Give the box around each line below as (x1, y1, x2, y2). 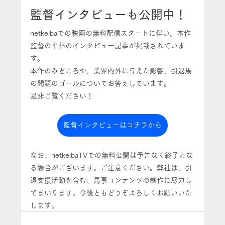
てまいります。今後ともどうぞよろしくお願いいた (30, 189, 192, 197)
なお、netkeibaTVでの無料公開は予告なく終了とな (30, 152, 193, 159)
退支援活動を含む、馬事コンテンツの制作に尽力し (30, 177, 192, 184)
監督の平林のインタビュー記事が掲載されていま (30, 42, 185, 50)
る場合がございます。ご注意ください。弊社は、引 (30, 164, 192, 172)
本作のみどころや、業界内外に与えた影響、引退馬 (30, 67, 192, 75)
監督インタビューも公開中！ (30, 9, 187, 21)
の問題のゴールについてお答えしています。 (30, 80, 171, 87)
